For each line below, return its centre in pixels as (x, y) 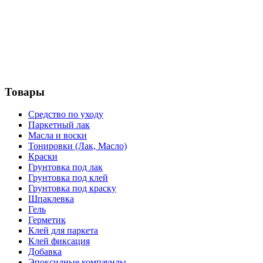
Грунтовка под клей (68, 178)
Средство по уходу (66, 114)
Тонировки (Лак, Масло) (77, 146)
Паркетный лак (59, 125)
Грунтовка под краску (72, 188)
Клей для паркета (63, 231)
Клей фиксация (59, 241)
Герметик (47, 220)
